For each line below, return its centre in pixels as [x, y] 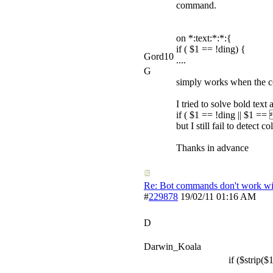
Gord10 [159, 56]
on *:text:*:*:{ [204, 38]
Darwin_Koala [172, 246]
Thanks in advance [212, 148]
